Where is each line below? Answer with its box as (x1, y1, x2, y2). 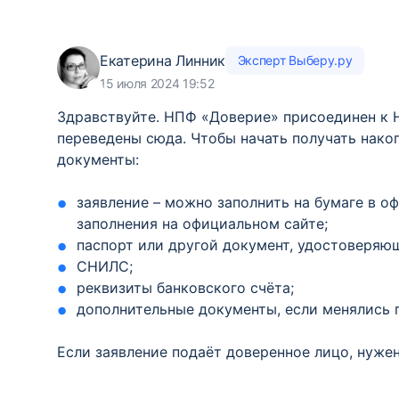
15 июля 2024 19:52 (100, 76, 215, 91)
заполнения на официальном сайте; (77, 215, 329, 232)
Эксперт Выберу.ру (237, 53, 353, 68)
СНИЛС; (77, 257, 134, 275)
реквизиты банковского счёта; (77, 279, 295, 297)
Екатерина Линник (100, 51, 226, 69)
